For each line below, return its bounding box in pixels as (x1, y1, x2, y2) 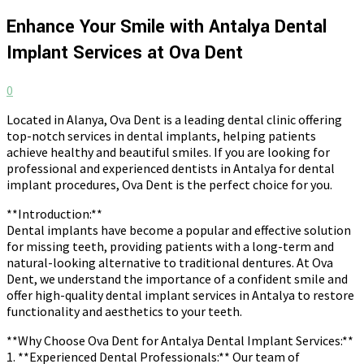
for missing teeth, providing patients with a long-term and (6, 237, 334, 254)
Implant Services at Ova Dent (6, 39, 243, 66)
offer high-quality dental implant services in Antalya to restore (6, 286, 354, 303)
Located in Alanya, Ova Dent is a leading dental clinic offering (6, 110, 342, 128)
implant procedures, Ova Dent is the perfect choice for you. (6, 175, 332, 193)
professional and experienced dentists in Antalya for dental (6, 159, 335, 176)
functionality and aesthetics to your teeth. (6, 302, 242, 319)
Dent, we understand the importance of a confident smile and (6, 270, 348, 287)
